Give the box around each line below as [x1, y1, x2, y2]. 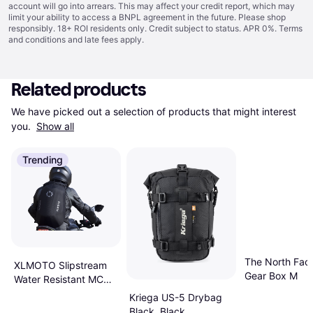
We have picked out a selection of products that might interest [11, 105, 296, 117]
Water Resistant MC [14, 273, 103, 286]
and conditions [8, 34, 66, 45]
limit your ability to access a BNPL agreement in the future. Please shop [8, 12, 286, 22]
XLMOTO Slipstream [14, 259, 107, 272]
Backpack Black [14, 287, 88, 300]
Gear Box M [244, 270, 298, 282]
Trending [22, 154, 63, 166]
